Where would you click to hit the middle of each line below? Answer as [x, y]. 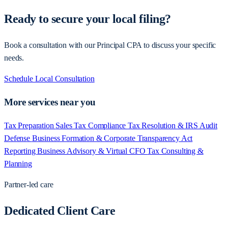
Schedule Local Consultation [49, 79]
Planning [18, 163]
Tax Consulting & [175, 151]
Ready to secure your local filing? [88, 19]
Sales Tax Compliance [92, 125]
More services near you [50, 102]
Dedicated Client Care [60, 210]
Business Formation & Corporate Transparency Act [112, 138]
